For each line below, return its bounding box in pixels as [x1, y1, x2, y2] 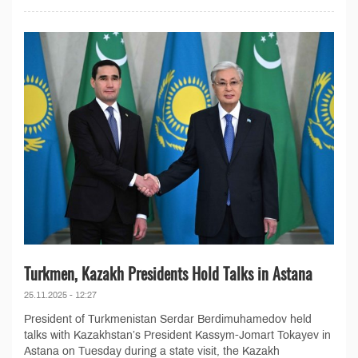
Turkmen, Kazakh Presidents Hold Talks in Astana [24, 261, 312, 286]
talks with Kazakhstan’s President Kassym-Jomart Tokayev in [24, 329, 331, 342]
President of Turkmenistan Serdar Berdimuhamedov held [24, 313, 312, 326]
